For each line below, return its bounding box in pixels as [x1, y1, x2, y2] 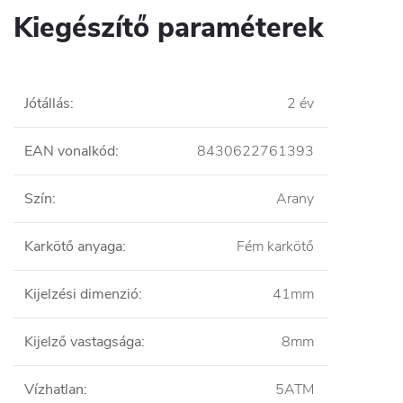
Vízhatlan [24, 379, 84, 399]
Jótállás [24, 93, 70, 113]
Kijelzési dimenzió [24, 283, 139, 304]
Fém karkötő [237, 236, 314, 256]
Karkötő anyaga [24, 236, 122, 256]
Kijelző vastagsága [24, 331, 141, 352]
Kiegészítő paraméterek [13, 8, 323, 47]
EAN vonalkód [24, 140, 115, 161]
